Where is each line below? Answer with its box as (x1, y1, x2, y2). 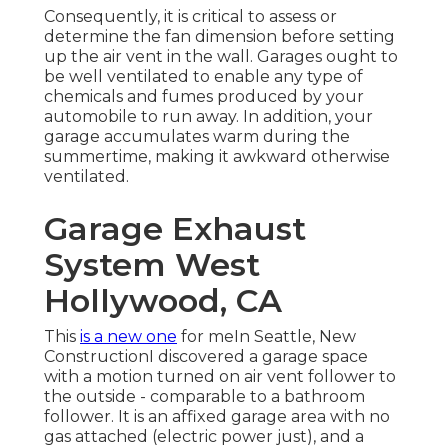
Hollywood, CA (44, 281, 282, 321)
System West (44, 245, 260, 285)
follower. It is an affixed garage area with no (44, 407, 390, 427)
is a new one (80, 327, 177, 347)
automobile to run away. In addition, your (44, 107, 373, 127)
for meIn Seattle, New (177, 327, 356, 347)
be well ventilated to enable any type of (44, 67, 363, 87)
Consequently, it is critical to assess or (44, 7, 337, 27)
